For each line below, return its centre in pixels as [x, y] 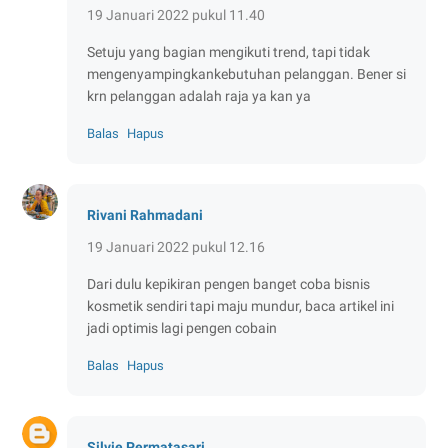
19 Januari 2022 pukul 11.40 [176, 14]
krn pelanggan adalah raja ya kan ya [199, 95]
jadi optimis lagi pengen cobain [182, 327]
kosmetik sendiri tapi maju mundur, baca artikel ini [240, 305]
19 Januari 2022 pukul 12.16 [176, 246]
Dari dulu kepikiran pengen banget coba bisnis [228, 283]
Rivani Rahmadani [145, 214]
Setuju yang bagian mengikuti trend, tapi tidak [228, 51]
